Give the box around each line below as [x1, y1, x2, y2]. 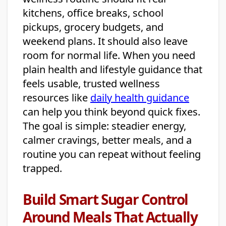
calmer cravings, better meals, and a [23, 133, 192, 147]
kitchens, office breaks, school [23, 6, 163, 20]
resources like [23, 91, 90, 105]
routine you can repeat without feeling [23, 147, 201, 161]
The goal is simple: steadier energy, [23, 119, 186, 133]
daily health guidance [90, 91, 189, 105]
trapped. [23, 161, 62, 176]
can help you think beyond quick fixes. [23, 105, 200, 119]
